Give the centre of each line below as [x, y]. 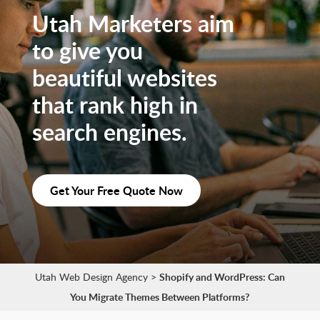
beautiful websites [124, 78]
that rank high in [115, 105]
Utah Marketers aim [133, 24]
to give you [87, 51]
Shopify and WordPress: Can [222, 277]
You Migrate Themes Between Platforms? [160, 297]
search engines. [109, 132]
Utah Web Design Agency [91, 277]
